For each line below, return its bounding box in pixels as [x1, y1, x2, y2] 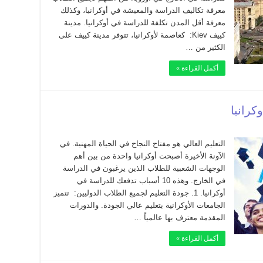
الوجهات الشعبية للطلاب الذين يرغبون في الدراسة [63, 164, 225, 173]
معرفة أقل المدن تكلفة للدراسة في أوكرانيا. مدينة [64, 18, 225, 27]
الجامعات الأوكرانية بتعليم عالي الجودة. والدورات [70, 201, 225, 210]
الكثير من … [186, 43, 225, 52]
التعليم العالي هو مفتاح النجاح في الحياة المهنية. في [60, 139, 225, 148]
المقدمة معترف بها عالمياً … [134, 213, 225, 222]
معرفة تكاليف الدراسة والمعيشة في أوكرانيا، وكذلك [60, 6, 225, 15]
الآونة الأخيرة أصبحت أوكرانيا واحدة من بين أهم [73, 151, 225, 160]
